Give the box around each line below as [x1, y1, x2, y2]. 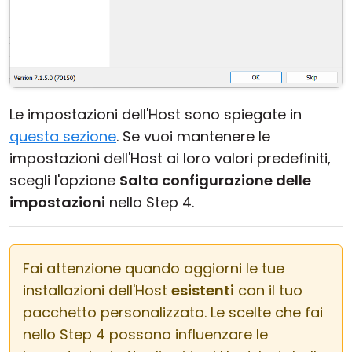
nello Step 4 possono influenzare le [23, 324, 268, 344]
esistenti [171, 280, 234, 300]
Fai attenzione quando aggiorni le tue [23, 258, 284, 278]
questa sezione [9, 126, 116, 146]
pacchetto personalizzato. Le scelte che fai [23, 302, 323, 322]
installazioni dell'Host [23, 280, 171, 300]
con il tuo [234, 280, 302, 300]
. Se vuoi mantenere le [116, 126, 270, 146]
